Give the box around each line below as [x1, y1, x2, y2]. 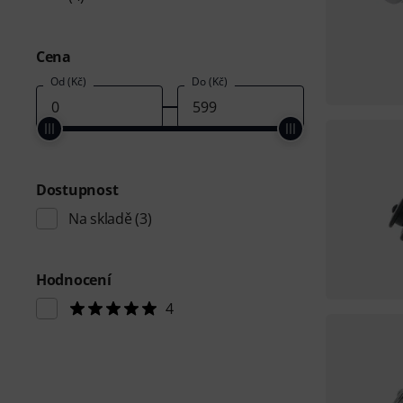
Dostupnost [36, 180, 119, 200]
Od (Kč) [50, 74, 86, 89]
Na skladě [68, 209, 132, 228]
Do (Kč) [191, 74, 228, 89]
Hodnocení [36, 270, 112, 290]
